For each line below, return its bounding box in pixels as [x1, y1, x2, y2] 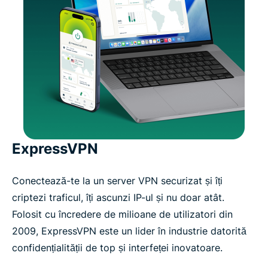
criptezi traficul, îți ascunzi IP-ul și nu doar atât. [12, 191, 224, 203]
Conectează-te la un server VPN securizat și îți [12, 174, 223, 187]
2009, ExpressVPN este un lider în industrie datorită [12, 224, 246, 237]
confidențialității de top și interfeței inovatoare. [12, 241, 223, 254]
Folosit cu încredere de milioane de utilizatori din [12, 208, 233, 220]
